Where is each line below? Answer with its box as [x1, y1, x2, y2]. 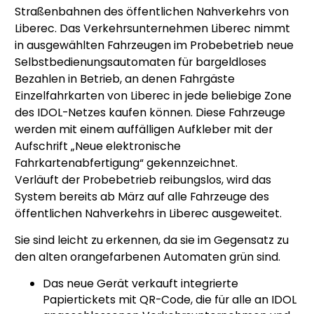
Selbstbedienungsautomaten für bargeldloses [15, 53, 266, 70]
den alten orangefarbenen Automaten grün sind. [15, 248, 280, 265]
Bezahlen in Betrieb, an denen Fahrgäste [15, 70, 235, 87]
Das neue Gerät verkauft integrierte [43, 275, 238, 292]
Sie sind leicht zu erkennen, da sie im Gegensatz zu [15, 231, 289, 248]
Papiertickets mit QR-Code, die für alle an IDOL [43, 291, 296, 308]
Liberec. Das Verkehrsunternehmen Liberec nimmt [15, 20, 290, 36]
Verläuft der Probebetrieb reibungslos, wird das [15, 171, 271, 188]
